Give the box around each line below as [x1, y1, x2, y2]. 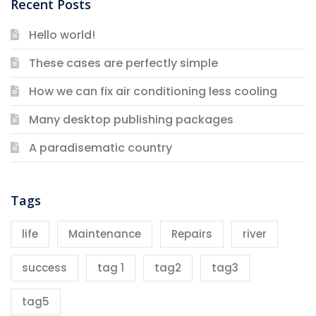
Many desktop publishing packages [28, 111, 233, 128]
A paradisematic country [28, 139, 172, 156]
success [22, 260, 67, 275]
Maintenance [68, 226, 141, 241]
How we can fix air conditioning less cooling [28, 83, 277, 99]
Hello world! [28, 26, 95, 43]
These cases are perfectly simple [28, 54, 218, 71]
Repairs [171, 226, 212, 241]
